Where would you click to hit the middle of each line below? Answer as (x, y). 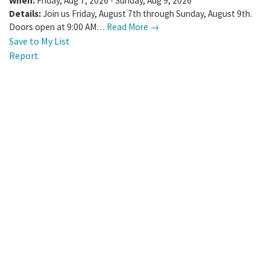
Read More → (133, 27)
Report (24, 55)
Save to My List (39, 41)
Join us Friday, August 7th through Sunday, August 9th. (147, 13)
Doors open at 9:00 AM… (58, 27)
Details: (25, 13)
